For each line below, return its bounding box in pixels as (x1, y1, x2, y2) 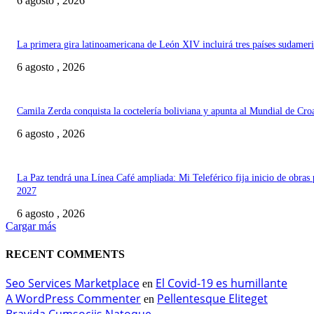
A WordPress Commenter (6, 290, 141, 306)
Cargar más (6, 220, 56, 233)
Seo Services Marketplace (6, 275, 139, 291)
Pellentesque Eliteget (157, 290, 268, 306)
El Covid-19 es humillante (156, 275, 287, 291)
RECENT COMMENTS (6, 247, 125, 260)
